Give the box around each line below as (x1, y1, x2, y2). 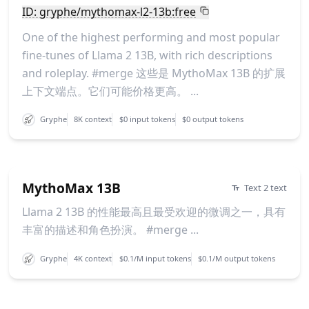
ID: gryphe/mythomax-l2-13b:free (21, 4, 196, 20)
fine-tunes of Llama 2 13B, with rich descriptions (21, 47, 272, 63)
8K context (74, 114, 112, 125)
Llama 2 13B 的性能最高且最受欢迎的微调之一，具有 (21, 204, 286, 220)
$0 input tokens (119, 114, 175, 125)
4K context (74, 253, 112, 264)
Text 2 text (244, 181, 288, 195)
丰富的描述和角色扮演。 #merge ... (21, 222, 199, 238)
